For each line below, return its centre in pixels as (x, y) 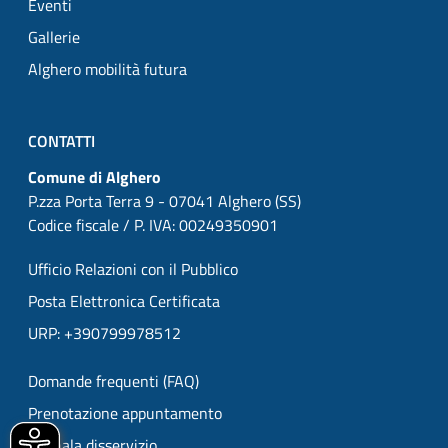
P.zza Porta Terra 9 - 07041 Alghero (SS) (164, 201)
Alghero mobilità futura (107, 69)
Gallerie (54, 37)
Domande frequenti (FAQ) (113, 381)
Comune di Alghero (94, 177)
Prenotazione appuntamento (125, 413)
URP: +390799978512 (104, 333)
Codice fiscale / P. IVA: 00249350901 (153, 225)
